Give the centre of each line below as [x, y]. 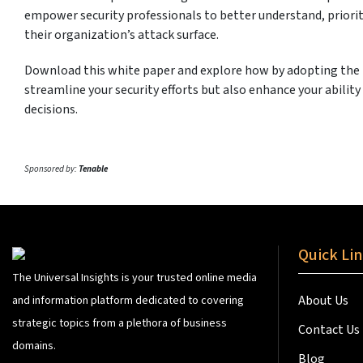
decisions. [51, 110]
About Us [324, 301]
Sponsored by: [51, 169]
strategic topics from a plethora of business [120, 324]
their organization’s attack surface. [122, 35]
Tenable [93, 169]
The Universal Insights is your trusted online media [135, 278]
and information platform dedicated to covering [128, 301]
